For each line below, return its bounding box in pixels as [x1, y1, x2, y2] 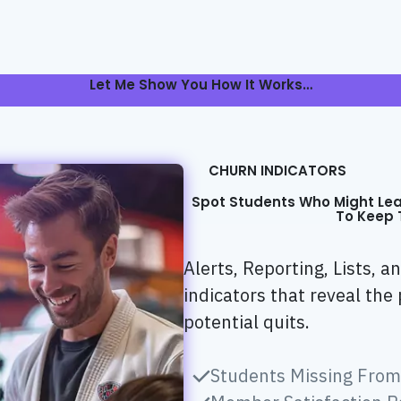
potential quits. [183, 309, 310, 334]
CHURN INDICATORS [209, 160, 347, 180]
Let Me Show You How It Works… [89, 75, 312, 95]
